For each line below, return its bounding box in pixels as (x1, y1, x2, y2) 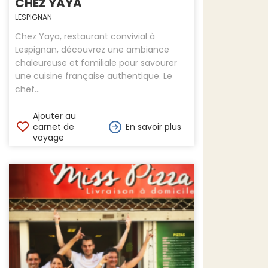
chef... (15, 83, 40, 95)
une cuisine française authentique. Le (15, 70, 172, 82)
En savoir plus (126, 121, 181, 133)
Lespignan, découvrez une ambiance (15, 44, 169, 56)
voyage (33, 132, 64, 144)
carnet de (33, 121, 74, 133)
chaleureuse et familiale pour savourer (15, 57, 177, 69)
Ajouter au (33, 110, 76, 122)
